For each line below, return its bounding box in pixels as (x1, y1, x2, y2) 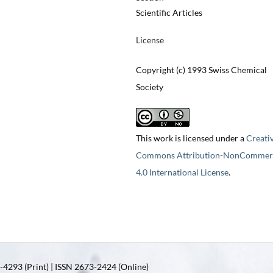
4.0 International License (135, 167, 229, 178)
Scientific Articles (135, 7, 202, 18)
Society (135, 82, 163, 93)
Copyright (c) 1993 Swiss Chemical (135, 65, 267, 76)
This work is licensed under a (135, 133, 246, 144)
